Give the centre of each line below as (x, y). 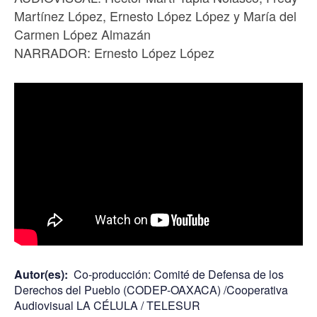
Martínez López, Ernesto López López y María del (155, 16)
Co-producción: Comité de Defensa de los (179, 274)
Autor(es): (42, 274)
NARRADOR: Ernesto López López (114, 52)
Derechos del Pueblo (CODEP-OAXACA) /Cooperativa (151, 289)
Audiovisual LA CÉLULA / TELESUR (107, 305)
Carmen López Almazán (82, 34)
